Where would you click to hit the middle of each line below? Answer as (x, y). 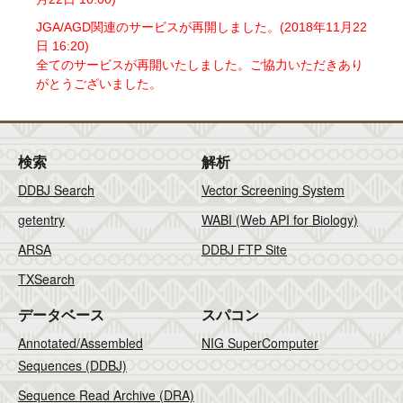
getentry (41, 219)
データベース (61, 315)
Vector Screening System (273, 190)
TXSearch (46, 279)
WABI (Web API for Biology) (280, 219)
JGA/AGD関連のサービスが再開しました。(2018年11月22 (201, 27)
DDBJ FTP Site (244, 249)
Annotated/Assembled (81, 343)
